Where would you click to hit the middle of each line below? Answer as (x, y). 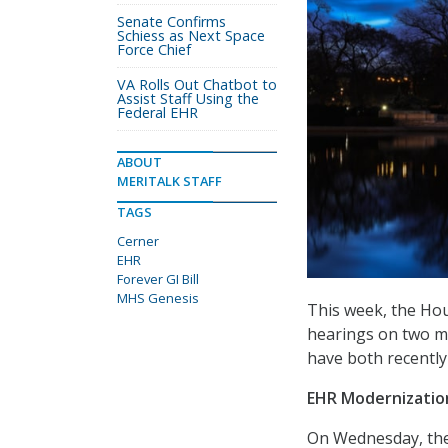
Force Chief (154, 49)
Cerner (138, 241)
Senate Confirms (171, 21)
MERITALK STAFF (169, 181)
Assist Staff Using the (188, 98)
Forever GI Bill (158, 279)
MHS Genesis (158, 298)
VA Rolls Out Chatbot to (197, 84)
